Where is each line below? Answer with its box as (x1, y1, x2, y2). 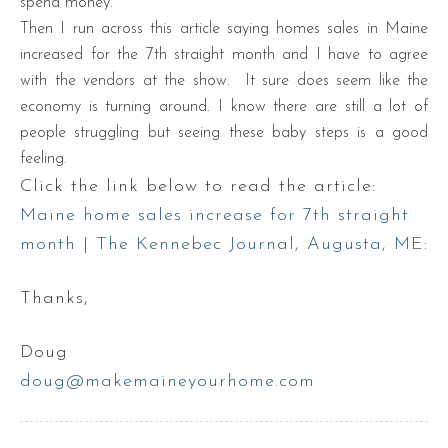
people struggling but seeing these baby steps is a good (20, 125, 428, 141)
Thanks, (20, 289, 89, 308)
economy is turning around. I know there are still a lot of (20, 99, 428, 115)
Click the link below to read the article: (20, 177, 376, 196)
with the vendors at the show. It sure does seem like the (20, 73, 428, 89)
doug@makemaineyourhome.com (20, 372, 315, 391)
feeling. (20, 151, 67, 167)
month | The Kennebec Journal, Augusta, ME (20, 235, 424, 254)
